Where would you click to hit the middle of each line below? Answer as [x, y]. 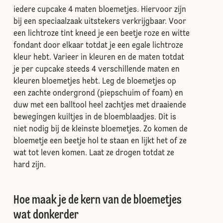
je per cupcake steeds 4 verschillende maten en [96, 70]
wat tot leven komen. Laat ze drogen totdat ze [94, 153]
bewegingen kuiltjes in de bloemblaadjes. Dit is [95, 117]
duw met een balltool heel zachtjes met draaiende [100, 106]
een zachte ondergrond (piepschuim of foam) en [98, 94]
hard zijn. [29, 165]
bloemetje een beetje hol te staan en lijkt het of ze [100, 141]
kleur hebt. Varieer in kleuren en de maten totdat [99, 58]
